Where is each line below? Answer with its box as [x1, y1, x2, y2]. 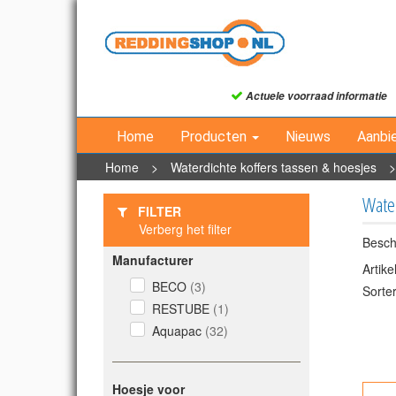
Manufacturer [112, 251, 193, 269]
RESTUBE [152, 300, 213, 317]
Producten [180, 128, 250, 145]
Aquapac [152, 322, 205, 339]
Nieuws [286, 128, 331, 145]
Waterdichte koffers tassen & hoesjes [171, 158, 377, 176]
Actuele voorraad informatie [243, 88, 387, 103]
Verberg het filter [139, 220, 232, 238]
